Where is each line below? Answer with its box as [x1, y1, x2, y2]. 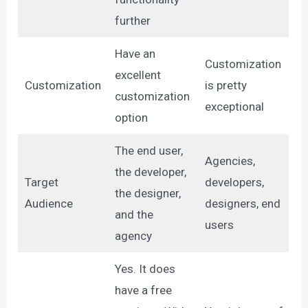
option [114, 110, 148, 124]
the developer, [114, 164, 186, 179]
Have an [114, 46, 155, 60]
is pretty [204, 78, 247, 92]
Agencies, [204, 153, 255, 168]
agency [114, 228, 152, 243]
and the [114, 207, 153, 221]
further [114, 13, 151, 27]
